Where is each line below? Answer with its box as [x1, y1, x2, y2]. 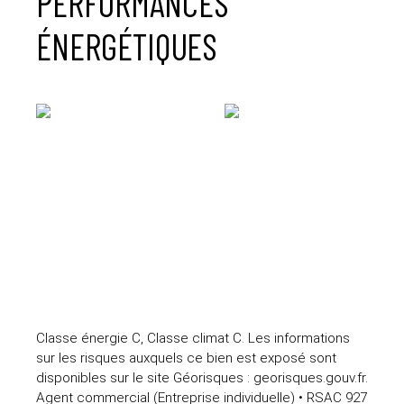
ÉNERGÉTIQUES [36, 24, 217, 69]
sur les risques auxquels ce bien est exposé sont [36, 350, 336, 367]
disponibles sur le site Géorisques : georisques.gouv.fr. [36, 370, 368, 387]
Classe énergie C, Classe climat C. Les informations [36, 330, 350, 347]
